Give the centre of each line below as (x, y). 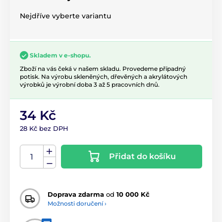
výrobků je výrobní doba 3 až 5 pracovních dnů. (90, 85)
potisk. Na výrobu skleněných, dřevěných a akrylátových (104, 77)
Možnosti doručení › (77, 203)
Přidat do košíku (142, 157)
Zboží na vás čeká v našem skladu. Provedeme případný (103, 69)
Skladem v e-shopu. (60, 55)
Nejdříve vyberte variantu (65, 16)
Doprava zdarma (76, 194)
